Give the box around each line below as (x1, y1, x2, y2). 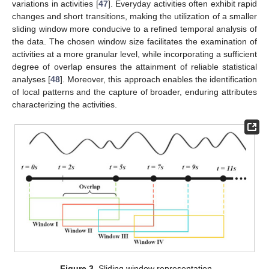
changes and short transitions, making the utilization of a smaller (12, 11, 257, 22)
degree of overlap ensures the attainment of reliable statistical (12, 62, 257, 72)
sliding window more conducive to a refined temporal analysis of (12, 24, 257, 34)
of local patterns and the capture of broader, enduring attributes (12, 87, 257, 97)
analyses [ (12, 74, 51, 85)
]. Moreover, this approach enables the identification (60, 74, 258, 85)
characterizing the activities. (12, 100, 117, 110)
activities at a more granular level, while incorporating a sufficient (12, 49, 257, 59)
